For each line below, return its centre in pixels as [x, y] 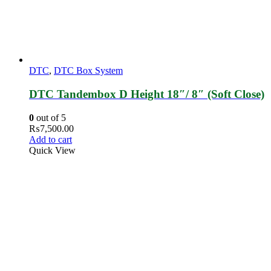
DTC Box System [88, 71]
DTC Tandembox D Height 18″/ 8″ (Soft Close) [147, 94]
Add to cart [51, 140]
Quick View [52, 151]
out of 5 [50, 118]
